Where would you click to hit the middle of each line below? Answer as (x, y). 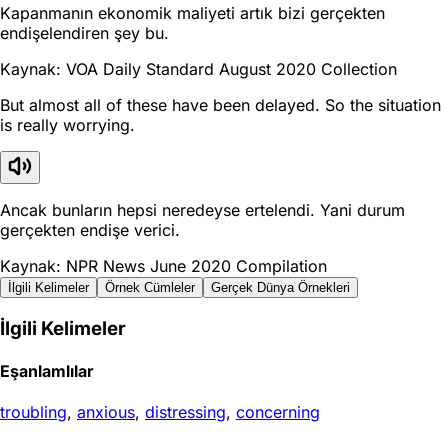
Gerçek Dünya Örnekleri (280, 288)
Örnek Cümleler (150, 288)
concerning (278, 412)
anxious (106, 412)
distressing (185, 412)
